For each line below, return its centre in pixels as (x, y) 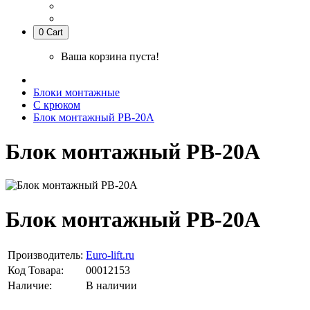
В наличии (111, 286)
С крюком (57, 105)
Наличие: (30, 286)
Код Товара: (36, 271)
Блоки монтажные (76, 93)
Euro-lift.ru (110, 255)
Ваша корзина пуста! (110, 57)
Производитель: (45, 255)
